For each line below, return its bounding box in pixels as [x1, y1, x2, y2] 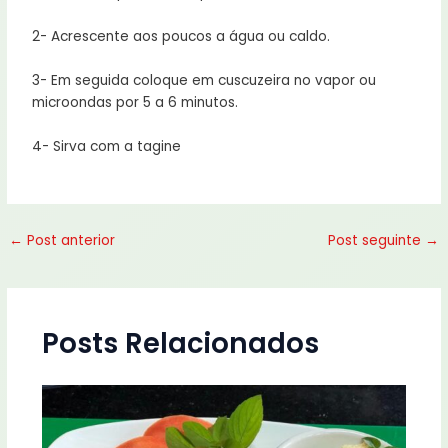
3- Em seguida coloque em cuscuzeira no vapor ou [32, 70, 377, 90]
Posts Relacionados [41, 324, 319, 364]
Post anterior [23, 230, 116, 250]
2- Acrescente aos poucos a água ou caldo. [32, 26, 331, 46]
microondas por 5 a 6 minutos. [32, 92, 239, 112]
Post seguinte [327, 230, 425, 250]
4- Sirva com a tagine [32, 136, 182, 156]
